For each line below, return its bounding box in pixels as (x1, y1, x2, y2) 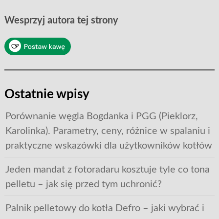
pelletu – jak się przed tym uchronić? (5, 179, 162, 189)
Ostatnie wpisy (4, 88, 89, 101)
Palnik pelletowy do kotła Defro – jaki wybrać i (5, 203, 204, 213)
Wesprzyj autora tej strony (4, 16, 118, 26)
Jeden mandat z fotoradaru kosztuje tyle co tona (5, 164, 210, 175)
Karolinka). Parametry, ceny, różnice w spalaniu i (5, 126, 210, 136)
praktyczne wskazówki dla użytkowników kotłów (5, 140, 212, 151)
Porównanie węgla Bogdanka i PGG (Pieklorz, (5, 111, 198, 121)
